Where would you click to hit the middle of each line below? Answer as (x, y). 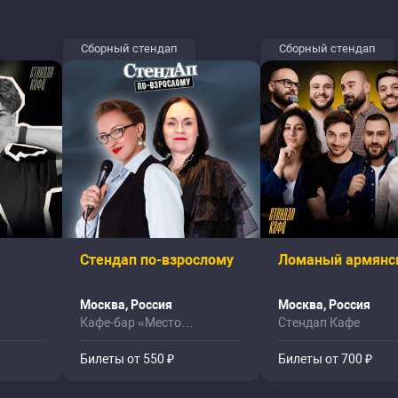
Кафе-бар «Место (131, 322)
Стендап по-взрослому (157, 260)
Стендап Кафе (319, 322)
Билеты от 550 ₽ (127, 359)
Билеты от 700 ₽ (325, 359)
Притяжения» (120, 340)
